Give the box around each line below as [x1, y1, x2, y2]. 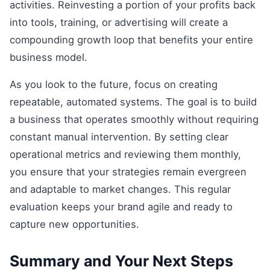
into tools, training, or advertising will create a [10, 16, 228, 28]
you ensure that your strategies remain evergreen [10, 166, 246, 178]
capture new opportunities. [10, 218, 139, 231]
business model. [10, 51, 87, 63]
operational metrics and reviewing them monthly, [10, 148, 241, 161]
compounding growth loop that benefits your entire [10, 33, 253, 46]
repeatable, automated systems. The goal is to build [10, 96, 257, 108]
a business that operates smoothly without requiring [10, 113, 259, 126]
